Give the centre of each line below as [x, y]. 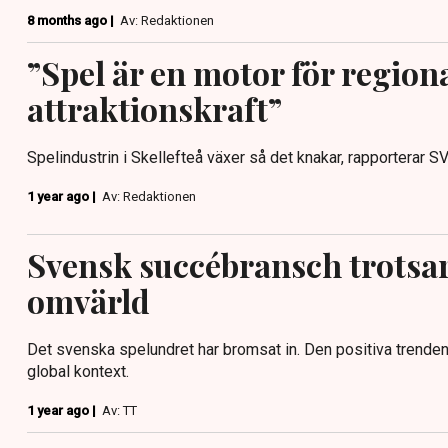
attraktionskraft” [154, 108]
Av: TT [119, 410]
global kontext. [78, 371]
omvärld [88, 300]
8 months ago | [72, 20]
